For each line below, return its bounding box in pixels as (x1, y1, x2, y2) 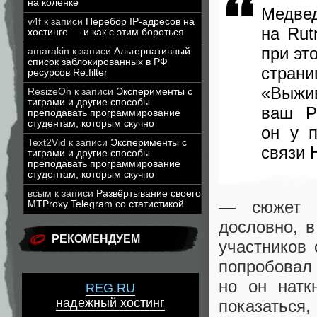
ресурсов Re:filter (28, 67, 108, 78)
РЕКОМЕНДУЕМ (52, 233, 140, 245)
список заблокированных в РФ (28, 57, 168, 67)
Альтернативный (114, 46, 190, 57)
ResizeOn (28, 86, 71, 97)
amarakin (28, 46, 69, 57)
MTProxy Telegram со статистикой (28, 199, 184, 209)
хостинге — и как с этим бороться (28, 27, 184, 38)
